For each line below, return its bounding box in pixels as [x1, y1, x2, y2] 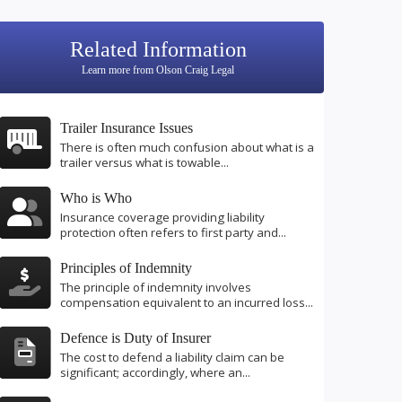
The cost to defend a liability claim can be [60, 349, 284, 366]
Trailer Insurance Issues [60, 120, 193, 135]
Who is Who [60, 190, 132, 205]
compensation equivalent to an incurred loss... [60, 294, 313, 311]
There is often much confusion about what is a [60, 139, 314, 156]
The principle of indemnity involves [60, 279, 251, 296]
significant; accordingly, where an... [60, 364, 250, 381]
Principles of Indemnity [60, 260, 192, 275]
